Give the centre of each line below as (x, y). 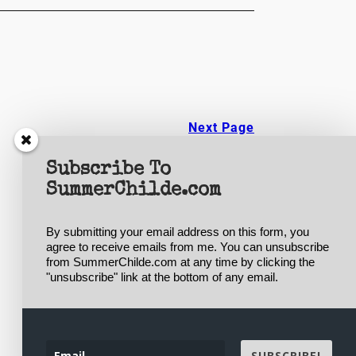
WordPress (198, 279)
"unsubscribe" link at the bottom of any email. (162, 277)
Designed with (120, 279)
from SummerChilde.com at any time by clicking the (180, 262)
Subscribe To (108, 170)
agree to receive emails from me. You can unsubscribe (188, 247)
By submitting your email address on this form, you (178, 232)
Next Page (221, 127)
